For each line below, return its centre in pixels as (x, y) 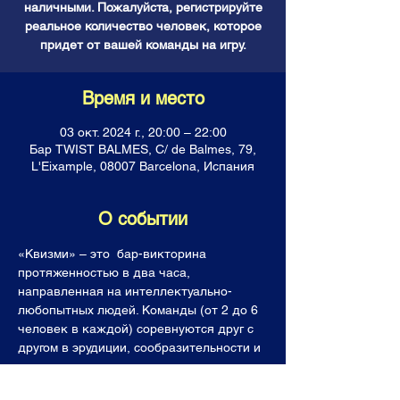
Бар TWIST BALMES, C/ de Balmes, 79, (143, 149)
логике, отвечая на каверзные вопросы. (139, 366)
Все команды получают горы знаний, (129, 385)
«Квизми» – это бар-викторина (114, 254)
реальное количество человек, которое (143, 26)
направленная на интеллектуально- (125, 291)
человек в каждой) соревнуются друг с (137, 329)
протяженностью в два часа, (106, 272)
